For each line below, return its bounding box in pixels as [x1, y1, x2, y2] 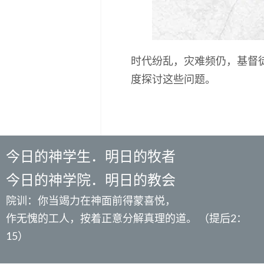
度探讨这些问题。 [131, 74, 216, 86]
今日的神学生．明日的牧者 [6, 147, 176, 165]
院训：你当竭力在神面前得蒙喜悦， [6, 194, 176, 207]
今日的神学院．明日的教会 [6, 171, 176, 189]
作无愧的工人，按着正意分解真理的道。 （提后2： [6, 212, 247, 225]
